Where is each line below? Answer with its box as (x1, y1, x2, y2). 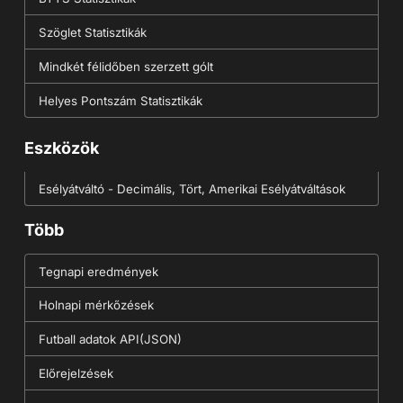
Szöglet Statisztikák (38, 25, 147, 40)
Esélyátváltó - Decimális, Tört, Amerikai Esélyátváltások (38, 181, 345, 196)
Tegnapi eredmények (38, 264, 158, 279)
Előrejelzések (38, 365, 113, 381)
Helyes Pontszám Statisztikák (38, 94, 202, 109)
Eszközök (23, 138, 99, 157)
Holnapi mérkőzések (38, 297, 154, 312)
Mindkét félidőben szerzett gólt (38, 59, 213, 75)
